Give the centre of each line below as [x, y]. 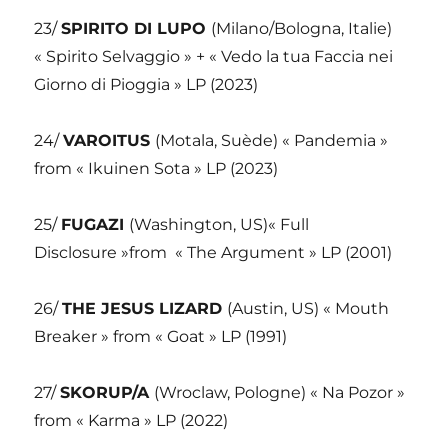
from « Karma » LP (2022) [131, 421]
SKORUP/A [107, 393]
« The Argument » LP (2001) [284, 253]
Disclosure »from [101, 253]
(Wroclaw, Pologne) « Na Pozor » [280, 393]
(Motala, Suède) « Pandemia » [272, 141]
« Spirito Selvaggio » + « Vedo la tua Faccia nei [214, 57]
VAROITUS [109, 141]
